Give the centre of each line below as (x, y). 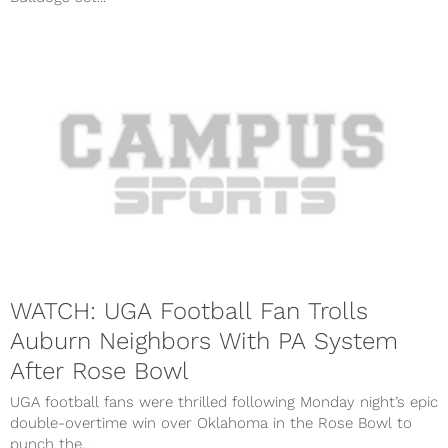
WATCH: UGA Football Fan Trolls (189, 310)
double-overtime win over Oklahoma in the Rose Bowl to (211, 422)
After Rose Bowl (99, 370)
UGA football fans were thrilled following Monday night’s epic (224, 401)
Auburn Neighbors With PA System (204, 340)
